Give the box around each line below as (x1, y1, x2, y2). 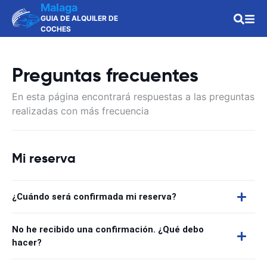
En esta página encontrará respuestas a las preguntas (12, 91, 254, 103)
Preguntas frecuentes (12, 63, 198, 87)
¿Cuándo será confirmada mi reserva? (12, 191, 176, 202)
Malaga (41, 1, 77, 14)
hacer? (12, 237, 42, 248)
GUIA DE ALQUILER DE (41, 14, 118, 23)
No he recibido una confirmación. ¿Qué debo (12, 224, 204, 235)
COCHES (41, 24, 71, 33)
